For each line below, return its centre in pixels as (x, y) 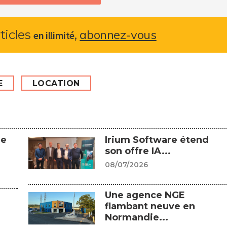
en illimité (54, 35)
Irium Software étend (157, 140)
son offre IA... (138, 151)
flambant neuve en (150, 206)
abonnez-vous (118, 35)
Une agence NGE (145, 195)
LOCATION (56, 84)
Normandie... (137, 217)
